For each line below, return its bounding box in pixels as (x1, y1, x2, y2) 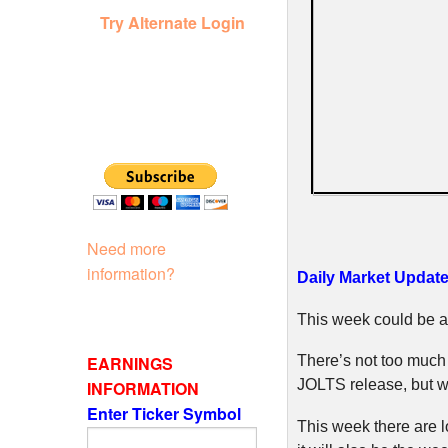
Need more (87, 236, 166, 260)
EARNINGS (87, 351, 173, 375)
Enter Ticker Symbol (87, 401, 245, 425)
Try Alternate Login (99, 10, 245, 34)
